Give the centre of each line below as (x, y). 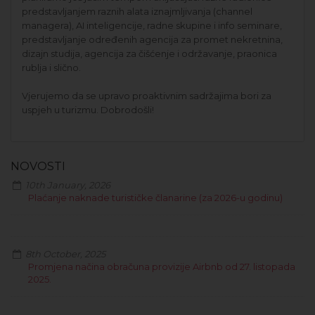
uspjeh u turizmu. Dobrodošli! (88, 109)
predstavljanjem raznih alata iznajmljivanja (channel (137, 11)
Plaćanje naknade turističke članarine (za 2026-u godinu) (155, 197)
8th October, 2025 (65, 253)
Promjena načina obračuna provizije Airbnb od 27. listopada (162, 266)
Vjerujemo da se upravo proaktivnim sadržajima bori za (147, 95)
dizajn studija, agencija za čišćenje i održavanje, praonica (149, 53)
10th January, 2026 (67, 185)
